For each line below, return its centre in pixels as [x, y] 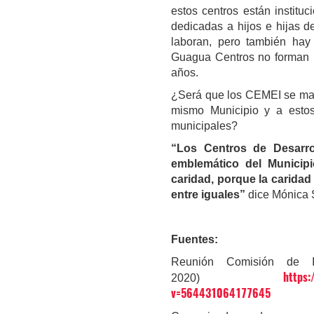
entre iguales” [208, 195]
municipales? [204, 126]
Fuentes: [194, 240]
